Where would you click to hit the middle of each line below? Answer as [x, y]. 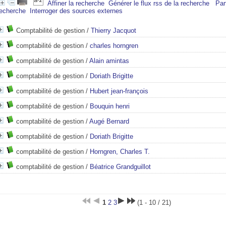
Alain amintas [109, 61]
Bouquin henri [110, 106]
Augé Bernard [109, 121]
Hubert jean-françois [119, 91]
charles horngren [114, 46]
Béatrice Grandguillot [120, 167]
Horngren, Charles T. [120, 152]
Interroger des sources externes [76, 11]
